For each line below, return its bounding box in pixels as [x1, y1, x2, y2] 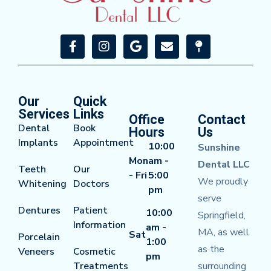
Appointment [73, 135, 134, 149]
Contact [197, 109, 246, 129]
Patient [73, 203, 108, 217]
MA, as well [197, 225, 249, 239]
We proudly [197, 174, 248, 188]
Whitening [18, 177, 67, 191]
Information [73, 218, 126, 232]
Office [128, 109, 165, 129]
